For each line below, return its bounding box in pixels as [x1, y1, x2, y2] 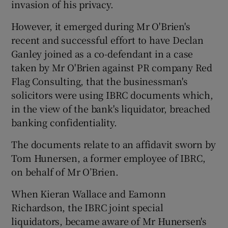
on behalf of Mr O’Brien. [11, 164, 119, 178]
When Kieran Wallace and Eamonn [11, 186, 166, 200]
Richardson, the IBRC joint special [11, 200, 163, 214]
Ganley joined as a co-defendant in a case [11, 46, 193, 60]
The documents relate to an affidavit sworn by [11, 137, 216, 151]
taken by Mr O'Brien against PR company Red [11, 60, 213, 74]
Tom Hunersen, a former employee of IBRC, [11, 151, 206, 164]
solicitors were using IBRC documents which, [11, 88, 213, 101]
